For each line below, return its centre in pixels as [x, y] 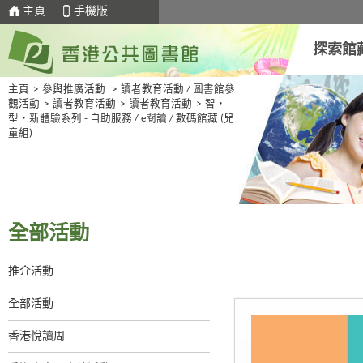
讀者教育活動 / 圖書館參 [178, 90]
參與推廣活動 [74, 90]
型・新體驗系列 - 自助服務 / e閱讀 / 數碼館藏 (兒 [121, 119]
